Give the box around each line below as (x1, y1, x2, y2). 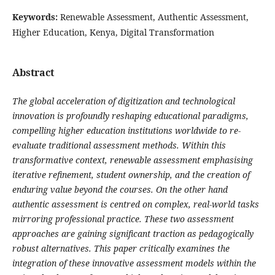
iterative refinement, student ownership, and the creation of (12, 168, 250, 180)
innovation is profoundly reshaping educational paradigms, (12, 109, 249, 122)
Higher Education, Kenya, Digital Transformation (12, 26, 214, 38)
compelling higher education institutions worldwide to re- (12, 124, 241, 136)
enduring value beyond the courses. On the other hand (12, 183, 228, 195)
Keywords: (12, 10, 60, 23)
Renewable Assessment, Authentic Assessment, (60, 10, 249, 23)
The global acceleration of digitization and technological (12, 95, 235, 107)
